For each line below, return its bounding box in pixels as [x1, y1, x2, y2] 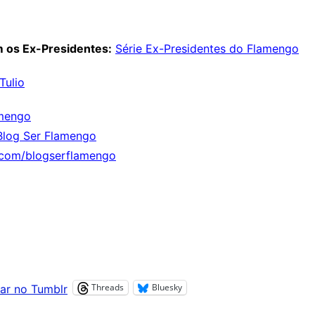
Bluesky [152, 281, 182, 294]
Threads [91, 281, 124, 294]
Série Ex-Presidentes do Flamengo [115, 41, 299, 56]
